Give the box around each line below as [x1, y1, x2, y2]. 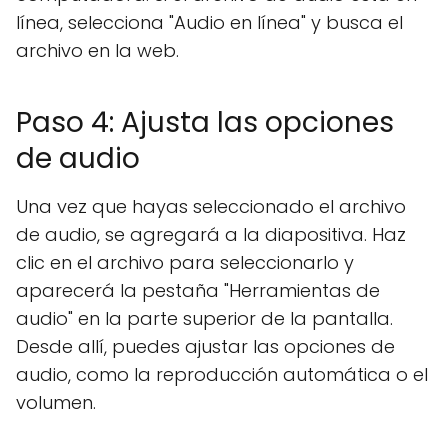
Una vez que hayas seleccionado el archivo [16, 194, 406, 219]
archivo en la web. [16, 38, 179, 63]
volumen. [16, 390, 96, 415]
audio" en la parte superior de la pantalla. [16, 306, 393, 331]
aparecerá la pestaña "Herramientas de [16, 278, 380, 303]
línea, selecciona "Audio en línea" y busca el [16, 10, 403, 35]
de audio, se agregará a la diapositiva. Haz [16, 222, 406, 247]
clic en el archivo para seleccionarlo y [16, 250, 354, 275]
